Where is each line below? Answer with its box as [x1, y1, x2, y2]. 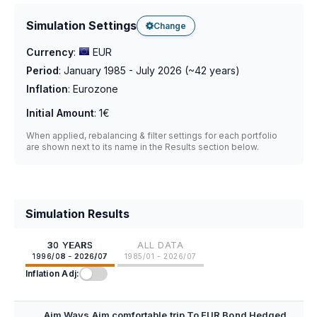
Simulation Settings [26, 18, 137, 33]
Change [154, 20, 186, 31]
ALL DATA [137, 239, 184, 250]
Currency [26, 46, 74, 58]
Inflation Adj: [25, 268, 80, 279]
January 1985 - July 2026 [64, 64, 182, 76]
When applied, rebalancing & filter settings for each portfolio [26, 130, 277, 141]
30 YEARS [47, 239, 93, 250]
